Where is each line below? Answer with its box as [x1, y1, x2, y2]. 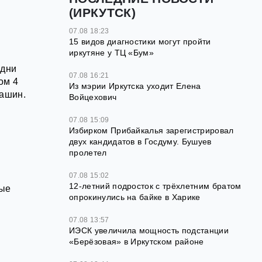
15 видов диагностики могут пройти [69, 37, 211, 46]
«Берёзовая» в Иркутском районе [69, 237, 204, 246]
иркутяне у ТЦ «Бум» [69, 48, 154, 57]
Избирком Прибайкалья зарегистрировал [69, 126, 234, 135]
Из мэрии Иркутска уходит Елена [69, 81, 201, 91]
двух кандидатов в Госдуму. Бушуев [69, 137, 212, 146]
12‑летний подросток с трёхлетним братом [69, 181, 242, 191]
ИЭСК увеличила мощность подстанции [69, 226, 229, 235]
